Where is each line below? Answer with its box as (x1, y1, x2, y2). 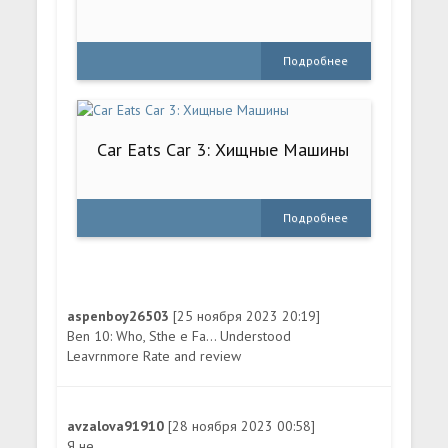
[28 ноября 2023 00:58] (168, 416, 316, 435)
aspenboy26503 (67, 306, 174, 325)
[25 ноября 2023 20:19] (173, 306, 321, 325)
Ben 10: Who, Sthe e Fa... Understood (67, 326, 292, 345)
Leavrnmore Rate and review (67, 346, 242, 365)
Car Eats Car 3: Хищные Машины (97, 137, 350, 161)
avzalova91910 (67, 416, 169, 435)
